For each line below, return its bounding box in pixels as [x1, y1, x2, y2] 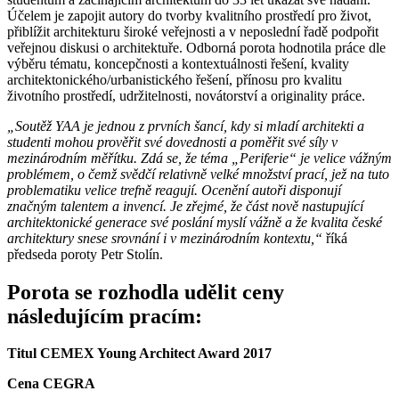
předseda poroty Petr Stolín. [7, 246, 163, 262]
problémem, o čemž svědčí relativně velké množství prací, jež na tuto [7, 166, 389, 182]
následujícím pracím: [7, 304, 202, 328]
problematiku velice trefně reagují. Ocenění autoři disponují [7, 182, 341, 198]
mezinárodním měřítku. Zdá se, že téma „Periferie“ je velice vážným [7, 150, 392, 166]
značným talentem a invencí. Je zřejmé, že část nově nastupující [7, 198, 363, 214]
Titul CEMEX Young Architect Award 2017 [7, 346, 272, 362]
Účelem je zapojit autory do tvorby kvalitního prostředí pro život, [7, 7, 371, 23]
